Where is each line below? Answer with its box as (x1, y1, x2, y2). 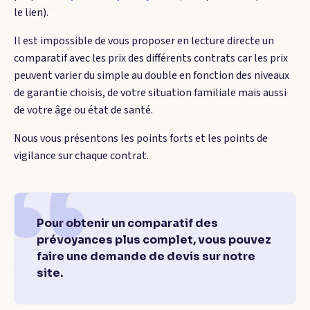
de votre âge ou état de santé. (14, 102, 153, 118)
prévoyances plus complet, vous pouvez (37, 232, 271, 247)
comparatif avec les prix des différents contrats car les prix (14, 51, 288, 66)
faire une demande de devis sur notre (37, 249, 255, 264)
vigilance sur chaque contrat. (14, 148, 149, 163)
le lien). (14, 5, 48, 20)
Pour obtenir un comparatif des (37, 216, 218, 230)
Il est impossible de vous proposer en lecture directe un (14, 33, 274, 48)
